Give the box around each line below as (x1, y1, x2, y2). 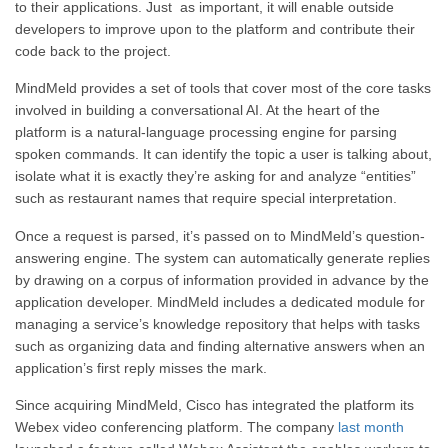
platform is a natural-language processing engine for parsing (15, 124, 397, 141)
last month (338, 418, 404, 435)
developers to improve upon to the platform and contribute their (15, 20, 415, 37)
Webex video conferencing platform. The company (15, 418, 338, 435)
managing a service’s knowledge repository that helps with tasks (15, 315, 420, 332)
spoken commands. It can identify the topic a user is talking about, (15, 146, 432, 163)
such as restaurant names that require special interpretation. (15, 190, 397, 207)
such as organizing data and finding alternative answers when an (15, 337, 425, 354)
